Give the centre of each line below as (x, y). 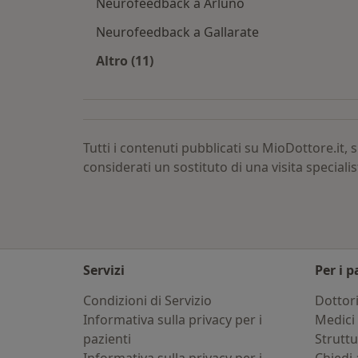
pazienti (107, 339)
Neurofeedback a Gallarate (177, 32)
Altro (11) (125, 61)
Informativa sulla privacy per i (173, 320)
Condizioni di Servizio (147, 300)
